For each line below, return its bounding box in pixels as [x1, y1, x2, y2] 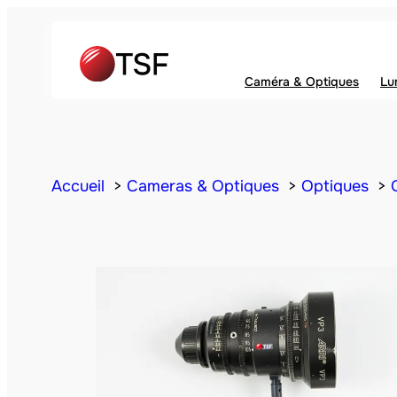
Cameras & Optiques [127, 176, 279, 196]
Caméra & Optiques [245, 74, 359, 90]
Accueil [51, 176, 105, 196]
